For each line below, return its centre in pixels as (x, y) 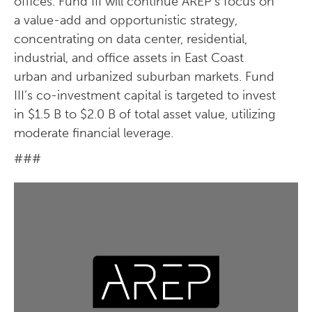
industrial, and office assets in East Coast (129, 58)
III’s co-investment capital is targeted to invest (145, 95)
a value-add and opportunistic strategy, (126, 20)
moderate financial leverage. (94, 133)
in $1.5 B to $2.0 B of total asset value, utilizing (145, 114)
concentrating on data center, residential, (131, 39)
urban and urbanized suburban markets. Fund (144, 77)
